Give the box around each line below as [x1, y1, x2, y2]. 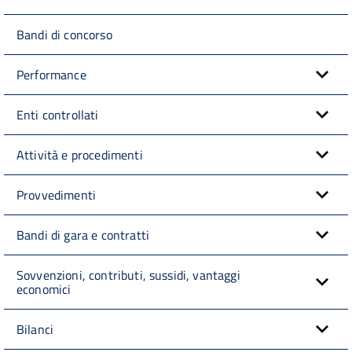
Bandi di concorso [16, 24, 112, 44]
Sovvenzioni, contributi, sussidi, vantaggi [16, 265, 240, 284]
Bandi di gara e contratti [16, 225, 149, 244]
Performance [16, 64, 86, 84]
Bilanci [16, 319, 54, 339]
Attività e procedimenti [16, 145, 143, 164]
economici [16, 279, 71, 299]
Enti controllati [16, 104, 99, 124]
